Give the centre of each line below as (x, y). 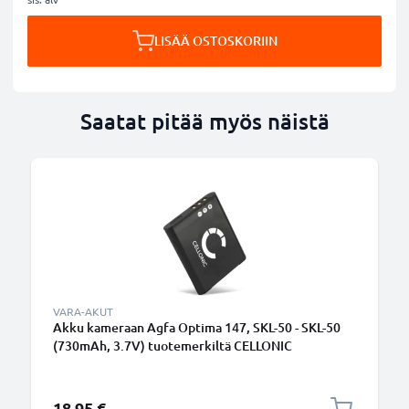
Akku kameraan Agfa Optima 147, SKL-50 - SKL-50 (197, 327)
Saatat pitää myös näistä (204, 121)
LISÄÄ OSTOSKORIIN (215, 41)
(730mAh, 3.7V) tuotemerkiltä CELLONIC (173, 346)
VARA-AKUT (83, 311)
